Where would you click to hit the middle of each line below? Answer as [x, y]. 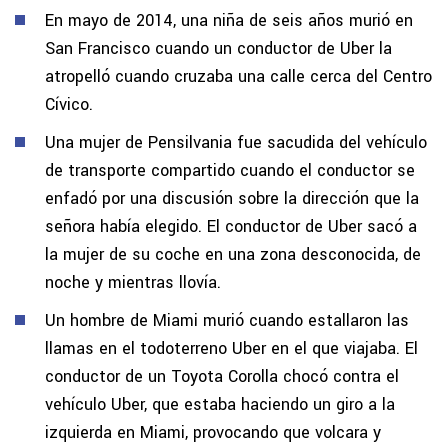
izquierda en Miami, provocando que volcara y [213, 432]
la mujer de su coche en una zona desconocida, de [233, 254]
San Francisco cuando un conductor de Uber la [218, 48]
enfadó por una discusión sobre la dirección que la [232, 198]
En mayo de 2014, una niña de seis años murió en [229, 20]
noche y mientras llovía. [133, 282]
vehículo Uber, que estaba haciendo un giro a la [220, 404]
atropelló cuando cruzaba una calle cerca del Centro [238, 76]
